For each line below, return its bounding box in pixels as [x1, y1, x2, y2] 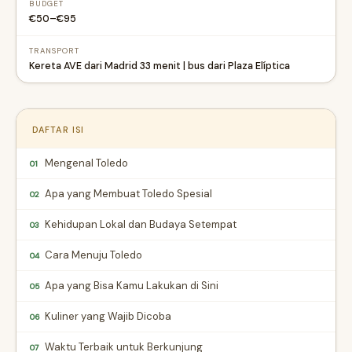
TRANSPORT [29, 46, 79, 56]
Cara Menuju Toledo [45, 248, 142, 262]
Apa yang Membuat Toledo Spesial [45, 187, 212, 200]
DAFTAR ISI [32, 124, 84, 135]
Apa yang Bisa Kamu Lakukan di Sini [45, 279, 218, 292]
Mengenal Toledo [45, 156, 128, 170]
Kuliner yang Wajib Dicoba [45, 310, 171, 323]
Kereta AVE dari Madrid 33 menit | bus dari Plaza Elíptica [29, 60, 290, 72]
